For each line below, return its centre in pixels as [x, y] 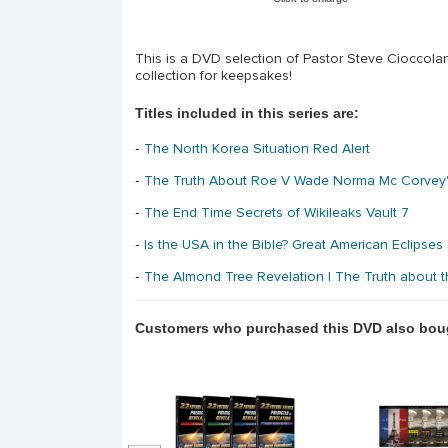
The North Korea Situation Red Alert [257, 149]
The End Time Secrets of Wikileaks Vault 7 [276, 213]
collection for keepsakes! [213, 75]
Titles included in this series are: [247, 112]
